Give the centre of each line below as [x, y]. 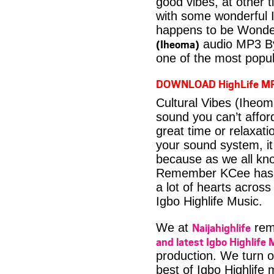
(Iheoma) [178, 44]
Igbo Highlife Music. [209, 201]
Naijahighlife [221, 228]
